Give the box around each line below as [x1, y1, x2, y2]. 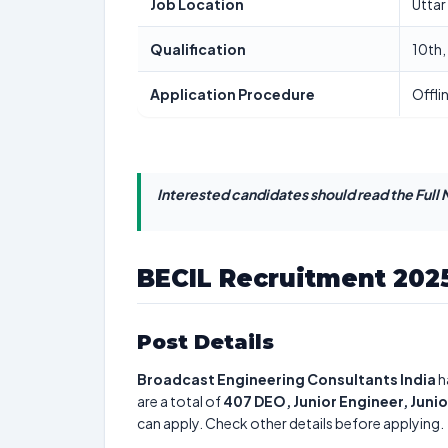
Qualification [150, 40, 246, 58]
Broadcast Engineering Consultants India [137, 370, 436, 388]
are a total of [137, 392, 223, 410]
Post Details [137, 330, 274, 354]
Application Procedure [150, 85, 315, 103]
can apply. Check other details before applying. [137, 414, 444, 432]
